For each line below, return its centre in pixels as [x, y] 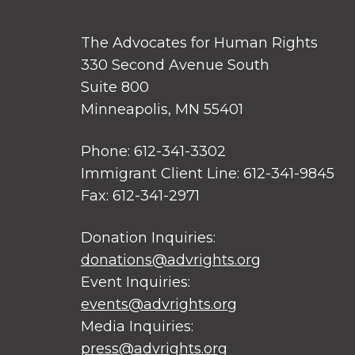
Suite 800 [115, 87]
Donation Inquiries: [148, 237]
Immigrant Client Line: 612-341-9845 [208, 173]
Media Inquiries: [137, 326]
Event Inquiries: [136, 282]
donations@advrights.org [171, 260]
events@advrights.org [159, 304]
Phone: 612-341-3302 [153, 151]
